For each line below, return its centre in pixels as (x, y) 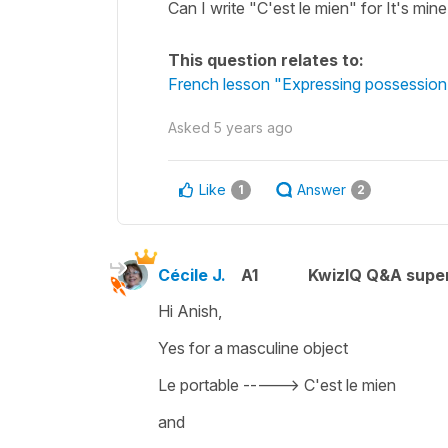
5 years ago (253, 127)
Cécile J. (192, 274)
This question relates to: (266, 59)
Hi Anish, (190, 310)
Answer (321, 189)
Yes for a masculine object (255, 347)
